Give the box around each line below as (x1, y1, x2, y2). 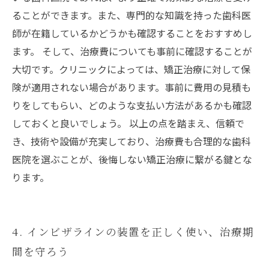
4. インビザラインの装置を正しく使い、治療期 (12, 224, 254, 239)
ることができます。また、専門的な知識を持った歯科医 (12, 8, 251, 22)
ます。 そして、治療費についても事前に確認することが (12, 44, 252, 58)
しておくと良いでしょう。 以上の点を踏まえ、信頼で (12, 116, 244, 130)
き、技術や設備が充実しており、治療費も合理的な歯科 (12, 134, 251, 148)
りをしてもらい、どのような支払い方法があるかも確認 (12, 98, 252, 112)
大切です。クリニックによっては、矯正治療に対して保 (12, 62, 250, 76)
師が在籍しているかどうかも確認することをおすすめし (12, 26, 252, 40)
